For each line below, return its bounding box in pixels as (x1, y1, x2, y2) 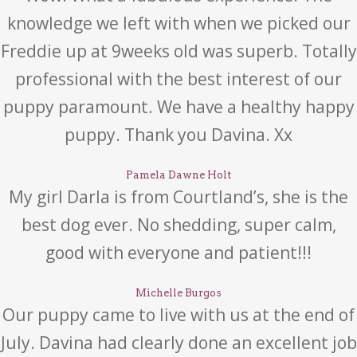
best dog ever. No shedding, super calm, (21, 214, 336, 236)
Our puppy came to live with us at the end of (2, 304, 355, 326)
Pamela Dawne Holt (126, 169, 231, 181)
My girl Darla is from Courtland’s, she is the (9, 186, 348, 208)
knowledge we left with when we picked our (6, 12, 351, 34)
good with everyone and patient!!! (45, 241, 312, 264)
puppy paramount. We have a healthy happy (2, 96, 355, 118)
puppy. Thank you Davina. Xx (65, 124, 292, 146)
